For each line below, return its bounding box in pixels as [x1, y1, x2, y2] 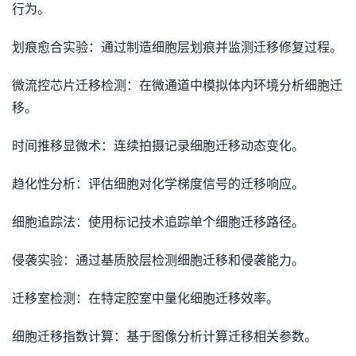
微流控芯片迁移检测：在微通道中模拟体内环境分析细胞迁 [12, 79, 342, 92]
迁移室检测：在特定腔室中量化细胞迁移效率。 [12, 292, 279, 305]
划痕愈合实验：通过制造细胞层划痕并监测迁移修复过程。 [12, 41, 342, 54]
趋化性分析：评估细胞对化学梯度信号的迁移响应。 [12, 177, 304, 191]
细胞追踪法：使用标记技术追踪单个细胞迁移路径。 [12, 215, 304, 229]
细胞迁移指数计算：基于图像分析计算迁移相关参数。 [12, 330, 317, 343]
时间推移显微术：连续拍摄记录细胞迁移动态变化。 [12, 139, 304, 153]
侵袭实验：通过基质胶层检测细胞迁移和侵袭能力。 [12, 253, 304, 267]
